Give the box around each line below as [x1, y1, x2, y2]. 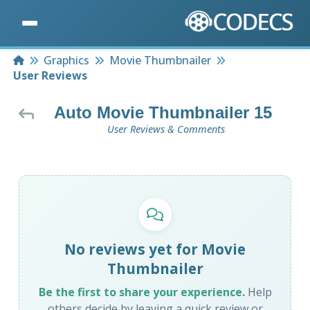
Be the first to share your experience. [38, 284, 245, 300]
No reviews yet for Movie [64, 239, 246, 259]
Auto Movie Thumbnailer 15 [53, 103, 272, 122]
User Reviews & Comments [107, 122, 225, 136]
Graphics [44, 53, 90, 69]
